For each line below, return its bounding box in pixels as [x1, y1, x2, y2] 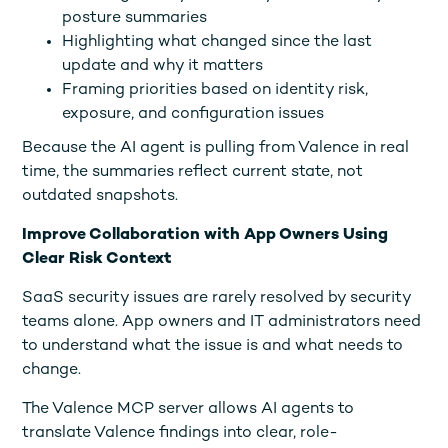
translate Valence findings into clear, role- [22, 424, 339, 442]
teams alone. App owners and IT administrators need [22, 313, 422, 331]
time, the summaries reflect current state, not [22, 163, 364, 181]
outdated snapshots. [22, 187, 179, 205]
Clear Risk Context [22, 250, 173, 268]
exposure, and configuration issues [62, 105, 325, 123]
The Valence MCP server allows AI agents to [22, 400, 355, 418]
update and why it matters [62, 57, 264, 75]
